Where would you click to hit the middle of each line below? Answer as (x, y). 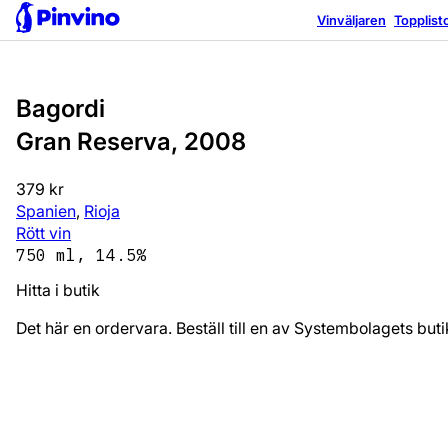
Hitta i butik (58, 290)
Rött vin (43, 232)
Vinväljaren (351, 19)
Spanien (46, 210)
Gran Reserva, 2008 (131, 141)
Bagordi (60, 108)
